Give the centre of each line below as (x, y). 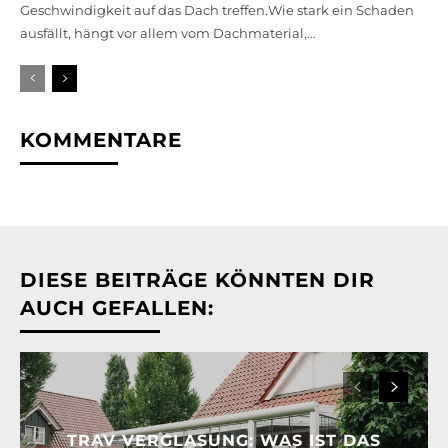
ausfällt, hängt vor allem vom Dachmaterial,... (168, 33)
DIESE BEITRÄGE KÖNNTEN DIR (197, 280)
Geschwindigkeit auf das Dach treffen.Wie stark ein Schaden (217, 10)
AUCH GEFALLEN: (117, 308)
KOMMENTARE (101, 140)
